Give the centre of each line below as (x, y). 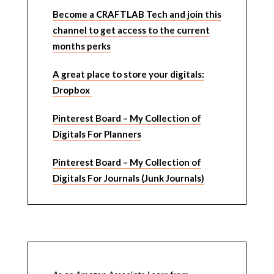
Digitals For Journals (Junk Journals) (128, 178)
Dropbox (72, 90)
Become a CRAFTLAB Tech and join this (137, 14)
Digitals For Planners (97, 134)
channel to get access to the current (131, 30)
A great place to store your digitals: (128, 74)
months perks (81, 46)
